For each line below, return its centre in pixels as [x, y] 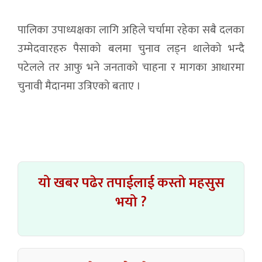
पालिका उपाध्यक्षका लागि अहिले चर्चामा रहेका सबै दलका [131, 30]
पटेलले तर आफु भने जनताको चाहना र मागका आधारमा [131, 68]
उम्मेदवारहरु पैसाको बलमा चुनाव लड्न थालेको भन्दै [131, 49]
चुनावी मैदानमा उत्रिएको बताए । [79, 86]
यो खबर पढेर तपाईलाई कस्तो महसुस [131, 183]
